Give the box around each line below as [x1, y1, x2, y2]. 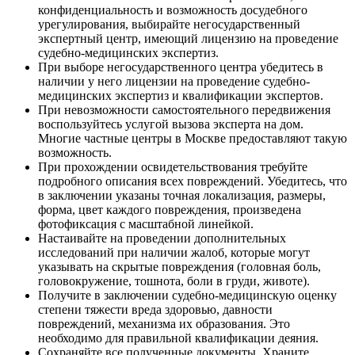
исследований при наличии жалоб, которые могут [38, 245, 310, 259]
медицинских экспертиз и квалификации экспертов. [38, 88, 323, 102]
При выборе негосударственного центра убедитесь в [38, 59, 323, 74]
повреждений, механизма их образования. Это [38, 316, 290, 330]
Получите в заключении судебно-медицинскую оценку [38, 288, 337, 302]
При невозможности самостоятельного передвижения [38, 102, 330, 116]
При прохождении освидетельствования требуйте [38, 159, 307, 174]
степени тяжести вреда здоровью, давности [38, 302, 273, 316]
